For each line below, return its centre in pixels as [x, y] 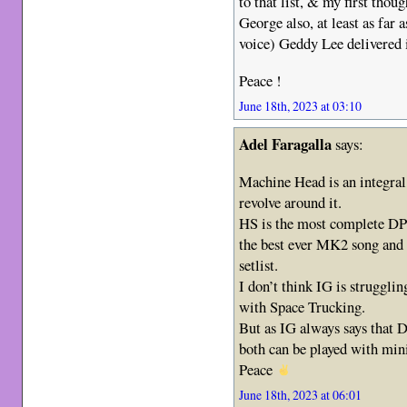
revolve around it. [291, 202]
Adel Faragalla [286, 144]
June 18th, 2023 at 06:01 [301, 394]
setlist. [259, 264]
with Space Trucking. [303, 306]
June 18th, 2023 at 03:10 [301, 106]
